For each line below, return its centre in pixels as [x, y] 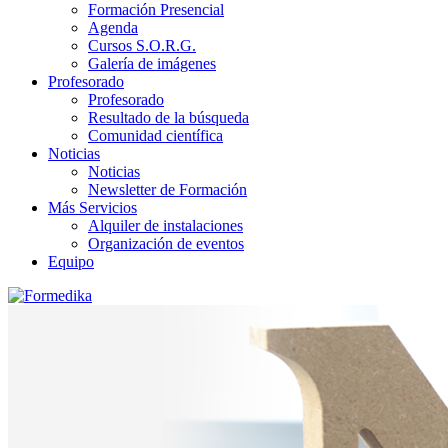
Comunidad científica [155, 135]
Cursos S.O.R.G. [142, 45]
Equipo [71, 261]
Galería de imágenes [152, 63]
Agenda [113, 27]
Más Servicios [92, 207]
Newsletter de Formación [167, 189]
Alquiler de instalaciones [165, 225]
